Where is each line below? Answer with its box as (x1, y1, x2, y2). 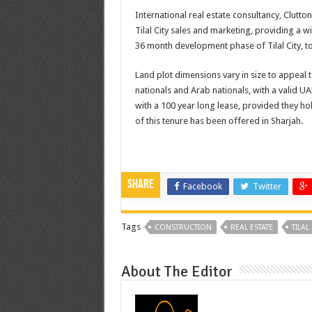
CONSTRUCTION (154, 222, 212, 232)
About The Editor (120, 261, 233, 281)
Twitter (252, 180, 281, 192)
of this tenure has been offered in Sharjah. (134, 115, 303, 126)
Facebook (182, 180, 222, 192)
